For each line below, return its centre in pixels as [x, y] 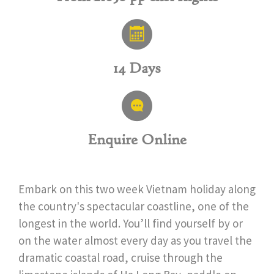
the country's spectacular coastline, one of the [134, 206]
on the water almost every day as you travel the [135, 240]
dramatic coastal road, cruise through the [120, 257]
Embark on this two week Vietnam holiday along [137, 189]
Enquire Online [137, 139]
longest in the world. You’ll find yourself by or [131, 223]
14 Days [137, 68]
